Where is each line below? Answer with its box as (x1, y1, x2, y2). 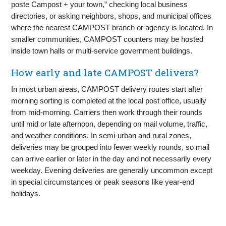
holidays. (11, 189, 41, 198)
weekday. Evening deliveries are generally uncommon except (11, 166, 213, 175)
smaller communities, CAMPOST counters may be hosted (11, 35, 204, 44)
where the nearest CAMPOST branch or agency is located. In (11, 23, 213, 32)
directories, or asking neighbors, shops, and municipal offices (11, 12, 212, 21)
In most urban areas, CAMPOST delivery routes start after (11, 85, 203, 94)
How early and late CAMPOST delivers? (11, 66, 199, 79)
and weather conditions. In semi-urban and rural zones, (11, 131, 192, 140)
